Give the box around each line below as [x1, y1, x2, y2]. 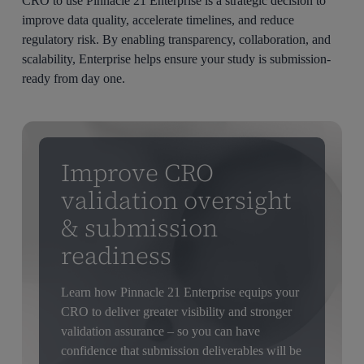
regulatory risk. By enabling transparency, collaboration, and [22, 32, 331, 46]
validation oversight [60, 184, 292, 218]
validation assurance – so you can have [60, 324, 260, 339]
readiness [60, 239, 171, 273]
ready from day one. [22, 71, 126, 85]
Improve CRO [60, 156, 214, 190]
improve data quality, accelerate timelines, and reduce [22, 12, 295, 27]
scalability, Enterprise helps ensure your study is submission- [22, 51, 331, 66]
